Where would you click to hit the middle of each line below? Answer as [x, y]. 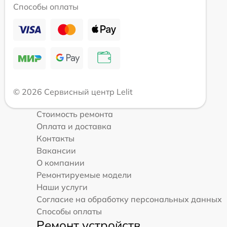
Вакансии [56, 150]
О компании [61, 162]
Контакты [55, 138]
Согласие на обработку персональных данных [129, 199]
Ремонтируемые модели [84, 175]
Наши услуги [62, 187]
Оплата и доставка [74, 126]
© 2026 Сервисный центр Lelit [73, 91]
